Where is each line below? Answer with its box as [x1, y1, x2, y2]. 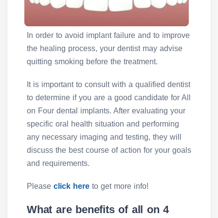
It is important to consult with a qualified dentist [27, 80, 190, 89]
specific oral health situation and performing [27, 119, 179, 128]
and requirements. [27, 159, 90, 167]
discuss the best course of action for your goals [27, 145, 191, 154]
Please [27, 182, 54, 190]
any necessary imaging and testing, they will [27, 132, 182, 141]
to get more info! [92, 182, 148, 190]
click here [54, 182, 92, 190]
